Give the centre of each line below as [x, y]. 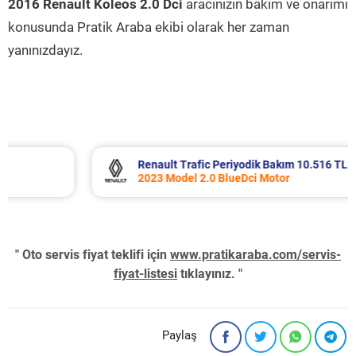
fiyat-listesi [145, 274]
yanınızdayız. [45, 50]
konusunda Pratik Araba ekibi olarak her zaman [149, 27]
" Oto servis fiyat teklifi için [93, 255]
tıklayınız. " [210, 274]
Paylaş [180, 335]
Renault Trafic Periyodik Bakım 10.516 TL [186, 164]
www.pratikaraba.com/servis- [255, 255]
